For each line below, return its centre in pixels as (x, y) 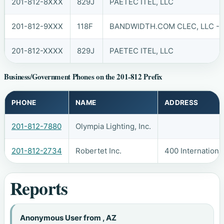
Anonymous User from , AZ (68, 218)
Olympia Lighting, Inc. (113, 126)
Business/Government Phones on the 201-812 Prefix (83, 77)
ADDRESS (181, 102)
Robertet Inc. (98, 150)
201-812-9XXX (37, 26)
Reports (39, 188)
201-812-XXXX (37, 50)
